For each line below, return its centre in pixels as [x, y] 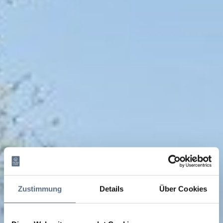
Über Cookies [183, 189]
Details [111, 189]
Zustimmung [40, 189]
